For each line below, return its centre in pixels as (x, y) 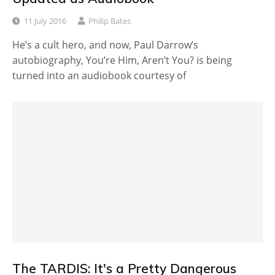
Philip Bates (110, 21)
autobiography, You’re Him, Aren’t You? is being (122, 60)
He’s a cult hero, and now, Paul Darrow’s (105, 45)
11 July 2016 (45, 21)
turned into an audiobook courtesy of (99, 75)
